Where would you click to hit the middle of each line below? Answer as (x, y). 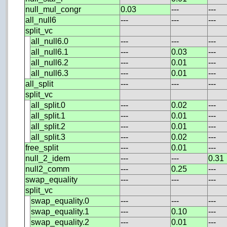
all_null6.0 (50, 41)
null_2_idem (48, 158)
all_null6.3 (50, 73)
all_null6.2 (50, 62)
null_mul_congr (53, 9)
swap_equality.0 (60, 201)
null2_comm (48, 169)
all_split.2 (48, 126)
